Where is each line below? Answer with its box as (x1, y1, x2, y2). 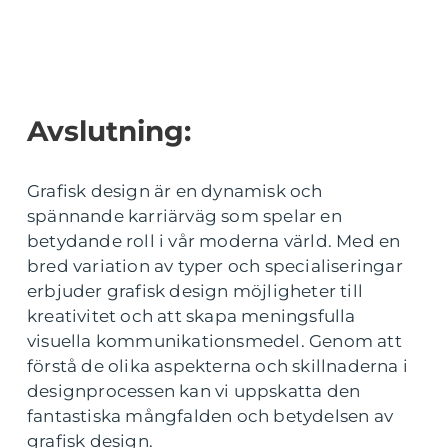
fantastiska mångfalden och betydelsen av (27, 406, 394, 426)
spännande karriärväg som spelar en (27, 206, 342, 226)
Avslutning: (27, 114, 191, 148)
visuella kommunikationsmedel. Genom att (27, 331, 402, 351)
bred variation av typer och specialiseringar (27, 256, 403, 276)
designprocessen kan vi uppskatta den (27, 381, 361, 401)
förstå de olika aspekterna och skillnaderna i (27, 356, 409, 376)
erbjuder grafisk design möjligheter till (27, 281, 364, 301)
